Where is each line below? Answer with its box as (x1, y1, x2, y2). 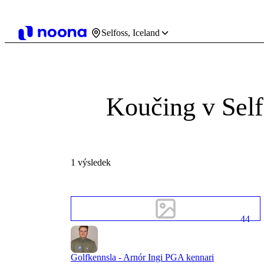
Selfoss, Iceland (101, 28, 160, 38)
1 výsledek (71, 157, 111, 167)
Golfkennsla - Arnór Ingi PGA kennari (71, 252, 214, 262)
